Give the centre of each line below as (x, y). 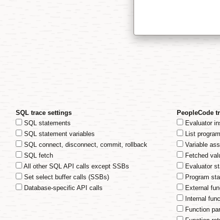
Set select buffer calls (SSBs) (66, 177)
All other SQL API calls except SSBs (76, 166)
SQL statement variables (58, 134)
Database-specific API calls (62, 188)
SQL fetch (38, 155)
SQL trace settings (44, 113)
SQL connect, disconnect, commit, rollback (85, 145)
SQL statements (46, 123)
